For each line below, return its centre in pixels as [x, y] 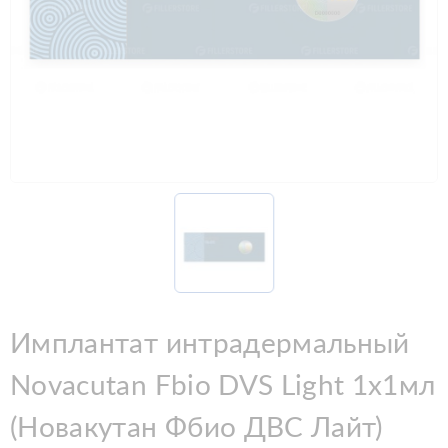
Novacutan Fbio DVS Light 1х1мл [223, 385]
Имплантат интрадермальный [210, 343]
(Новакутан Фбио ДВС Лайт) [196, 427]
